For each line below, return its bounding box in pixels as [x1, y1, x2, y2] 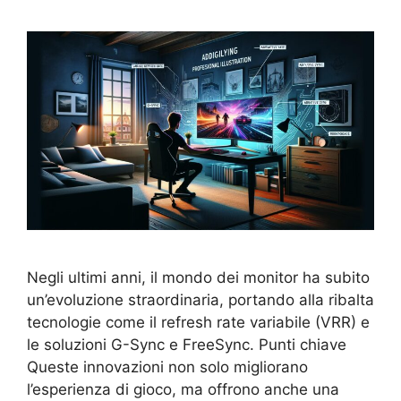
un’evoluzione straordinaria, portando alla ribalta [27, 290, 374, 309]
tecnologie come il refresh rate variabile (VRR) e [27, 312, 370, 331]
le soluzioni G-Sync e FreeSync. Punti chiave [27, 335, 346, 354]
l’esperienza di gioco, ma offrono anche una [27, 380, 339, 398]
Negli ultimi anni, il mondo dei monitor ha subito [27, 268, 370, 286]
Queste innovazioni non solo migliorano [27, 357, 308, 376]
